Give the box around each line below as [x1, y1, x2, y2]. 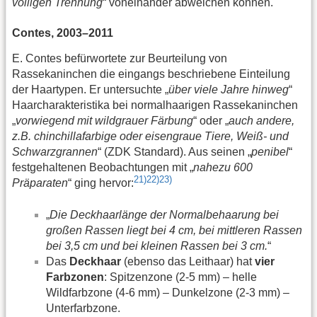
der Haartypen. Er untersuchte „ [12, 83, 168, 96]
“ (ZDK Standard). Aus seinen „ [98, 146, 251, 158]
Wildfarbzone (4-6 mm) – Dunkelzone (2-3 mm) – [46, 286, 289, 299]
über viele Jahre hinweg [168, 83, 289, 96]
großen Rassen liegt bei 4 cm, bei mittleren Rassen [46, 224, 302, 236]
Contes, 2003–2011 [12, 27, 113, 40]
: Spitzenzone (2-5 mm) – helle [104, 270, 257, 283]
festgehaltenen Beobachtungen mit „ [12, 161, 193, 174]
